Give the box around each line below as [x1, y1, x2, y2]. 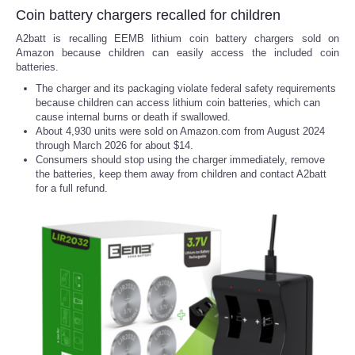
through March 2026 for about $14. [36, 139, 193, 151]
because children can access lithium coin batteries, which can [36, 96, 320, 109]
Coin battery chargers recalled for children [16, 6, 281, 23]
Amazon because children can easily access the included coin [16, 46, 339, 59]
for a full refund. [36, 181, 108, 194]
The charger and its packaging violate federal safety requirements [36, 82, 336, 94]
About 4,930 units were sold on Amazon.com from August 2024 [36, 124, 325, 137]
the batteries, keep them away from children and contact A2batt [36, 167, 326, 180]
